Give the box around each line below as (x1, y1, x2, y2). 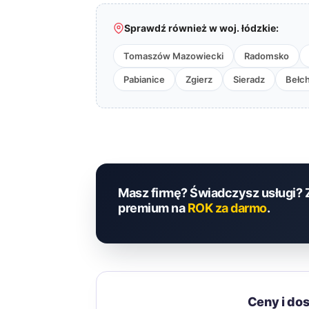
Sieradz (233, 74, 265, 85)
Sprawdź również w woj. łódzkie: (124, 22, 279, 34)
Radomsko (244, 50, 289, 61)
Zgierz (186, 74, 212, 85)
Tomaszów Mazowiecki (123, 50, 223, 61)
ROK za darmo (187, 201, 267, 215)
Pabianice (123, 74, 165, 85)
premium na (118, 201, 188, 215)
